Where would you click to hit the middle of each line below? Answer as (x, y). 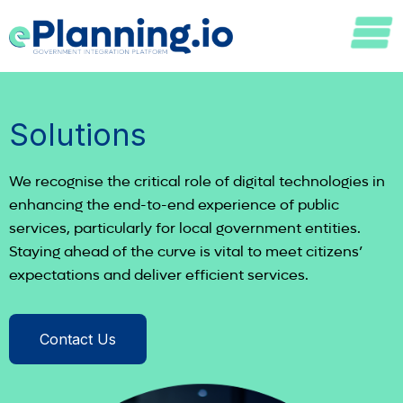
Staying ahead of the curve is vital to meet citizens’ (186, 251)
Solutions (78, 134)
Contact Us (78, 339)
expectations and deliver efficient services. (159, 275)
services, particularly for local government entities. (185, 228)
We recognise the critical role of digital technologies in (197, 181)
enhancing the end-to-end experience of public (174, 205)
